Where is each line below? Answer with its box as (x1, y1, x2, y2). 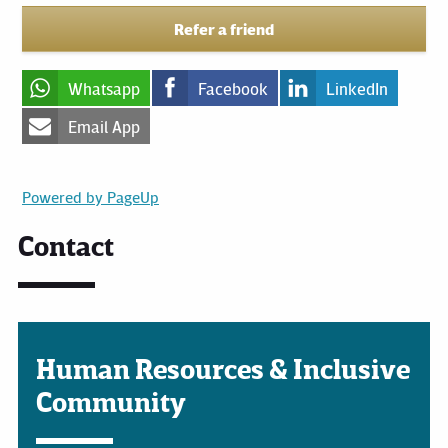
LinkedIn (325, 77, 388, 99)
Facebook (197, 77, 268, 99)
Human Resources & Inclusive (36, 351, 410, 385)
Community (36, 384, 186, 418)
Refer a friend (174, 18, 274, 39)
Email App (67, 115, 140, 137)
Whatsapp (67, 77, 140, 99)
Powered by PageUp (21, 186, 159, 207)
